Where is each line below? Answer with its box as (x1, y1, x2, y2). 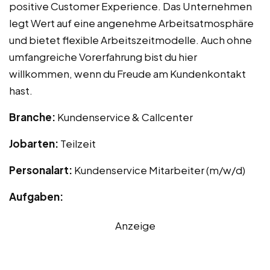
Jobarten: (9, 137, 60, 151)
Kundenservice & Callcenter (57, 110, 193, 124)
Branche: (9, 110, 57, 124)
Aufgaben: (9, 190, 63, 204)
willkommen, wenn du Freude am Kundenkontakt (9, 67, 246, 81)
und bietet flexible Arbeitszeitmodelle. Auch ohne (9, 33, 252, 47)
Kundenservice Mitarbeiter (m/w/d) (74, 163, 245, 177)
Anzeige (115, 219, 155, 233)
